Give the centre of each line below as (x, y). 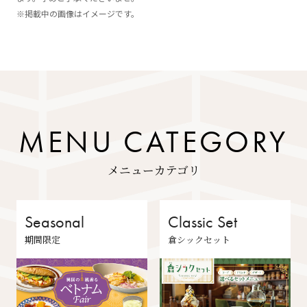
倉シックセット (199, 239)
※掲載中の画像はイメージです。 (77, 14)
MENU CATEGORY (153, 142)
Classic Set (202, 222)
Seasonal (54, 222)
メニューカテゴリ (153, 170)
